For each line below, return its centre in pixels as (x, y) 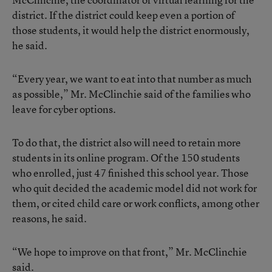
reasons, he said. (49, 218)
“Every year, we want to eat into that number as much (132, 79)
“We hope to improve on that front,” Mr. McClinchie (130, 252)
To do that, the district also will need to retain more (127, 142)
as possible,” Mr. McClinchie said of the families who (131, 94)
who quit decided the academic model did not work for (134, 188)
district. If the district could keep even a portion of (124, 15)
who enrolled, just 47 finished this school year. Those (131, 173)
